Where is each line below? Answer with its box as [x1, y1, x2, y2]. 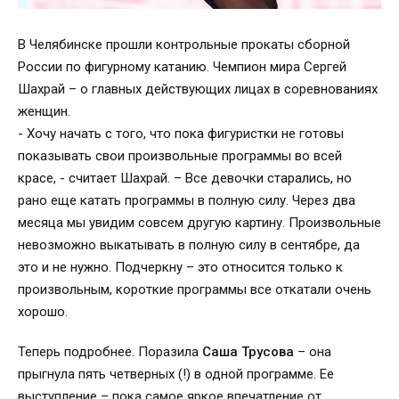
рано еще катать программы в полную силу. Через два [18, 191, 355, 208]
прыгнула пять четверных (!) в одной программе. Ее [18, 365, 334, 382]
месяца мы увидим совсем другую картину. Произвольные [18, 214, 381, 231]
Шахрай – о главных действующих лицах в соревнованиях [18, 80, 378, 97]
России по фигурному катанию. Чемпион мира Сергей [18, 58, 346, 75]
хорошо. [18, 303, 68, 320]
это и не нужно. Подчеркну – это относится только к [18, 258, 343, 275]
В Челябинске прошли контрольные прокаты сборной [18, 36, 350, 53]
